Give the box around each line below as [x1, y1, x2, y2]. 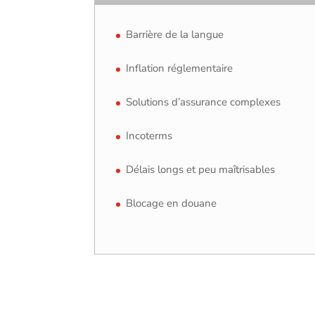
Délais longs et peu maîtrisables [126, 162, 276, 177]
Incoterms [126, 129, 173, 143]
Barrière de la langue [126, 27, 224, 42]
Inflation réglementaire [126, 61, 233, 76]
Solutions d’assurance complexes [126, 95, 281, 110]
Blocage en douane [126, 196, 217, 211]
